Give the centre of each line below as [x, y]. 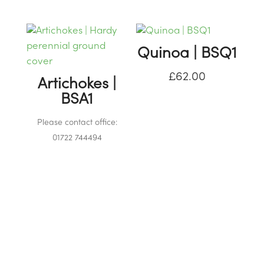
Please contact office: [77, 123]
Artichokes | [77, 85]
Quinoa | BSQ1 [187, 54]
